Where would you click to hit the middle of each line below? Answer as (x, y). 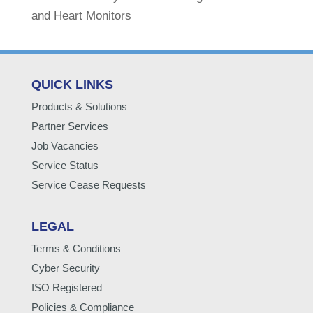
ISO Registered (66, 287)
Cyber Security (65, 268)
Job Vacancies (65, 146)
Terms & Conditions (76, 248)
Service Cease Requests (88, 185)
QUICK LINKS (72, 85)
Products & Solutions (79, 107)
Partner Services (70, 126)
